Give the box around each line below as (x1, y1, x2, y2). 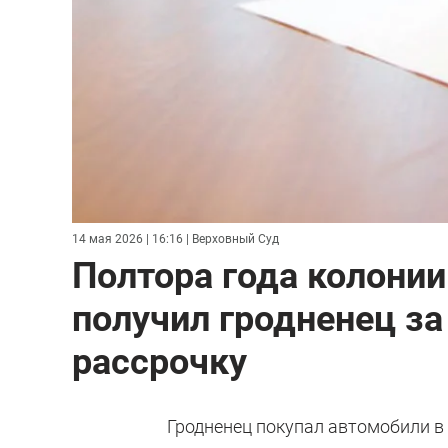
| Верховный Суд (183, 231, 279, 246)
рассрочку (72, 340, 247, 383)
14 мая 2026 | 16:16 (72, 231, 183, 246)
